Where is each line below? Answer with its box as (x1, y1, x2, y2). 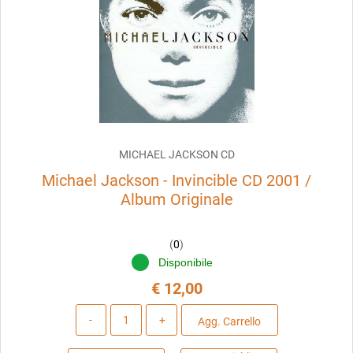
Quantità (151, 305, 200, 321)
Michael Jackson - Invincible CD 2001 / (42, 171, 311, 191)
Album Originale (120, 190, 233, 210)
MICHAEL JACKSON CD (118, 148, 235, 162)
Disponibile (158, 256, 216, 269)
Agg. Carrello (198, 314, 262, 328)
